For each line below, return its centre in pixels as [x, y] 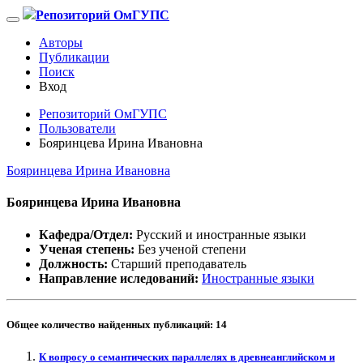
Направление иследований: [119, 278]
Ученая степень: [87, 249]
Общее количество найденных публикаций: [111, 324]
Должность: [73, 263]
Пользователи [77, 128]
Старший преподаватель [179, 263]
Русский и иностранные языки [221, 234]
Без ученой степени [190, 249]
